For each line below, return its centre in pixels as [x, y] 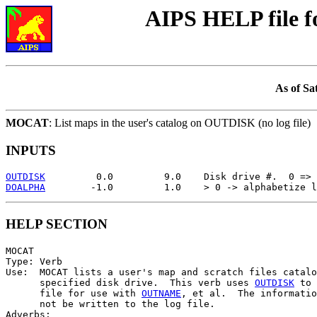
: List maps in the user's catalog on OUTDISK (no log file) [180, 122]
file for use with [74, 293]
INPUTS [31, 150]
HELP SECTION [57, 224]
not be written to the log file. [110, 304]
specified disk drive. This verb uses [130, 282]
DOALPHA [25, 188]
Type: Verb [34, 261]
